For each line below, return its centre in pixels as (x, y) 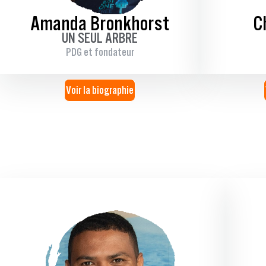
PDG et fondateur (100, 52)
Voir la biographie (99, 90)
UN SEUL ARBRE (100, 37)
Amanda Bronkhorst (100, 23)
